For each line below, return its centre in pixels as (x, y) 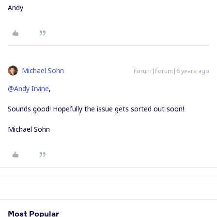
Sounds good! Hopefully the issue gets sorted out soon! (96, 109)
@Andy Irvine (28, 88)
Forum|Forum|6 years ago (171, 71)
